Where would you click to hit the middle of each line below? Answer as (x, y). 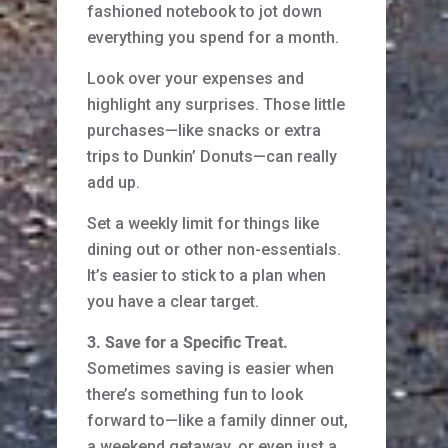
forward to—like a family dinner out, (217, 421)
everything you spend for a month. (213, 38)
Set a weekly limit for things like (203, 224)
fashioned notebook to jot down (204, 12)
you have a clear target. (173, 302)
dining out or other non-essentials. (214, 250)
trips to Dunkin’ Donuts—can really (212, 157)
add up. (113, 183)
